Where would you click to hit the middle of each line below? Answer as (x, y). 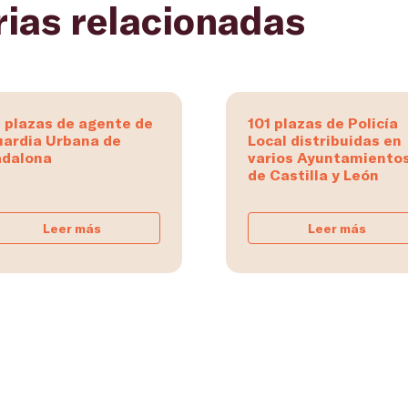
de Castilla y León (313, 175)
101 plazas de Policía (323, 123)
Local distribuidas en (325, 140)
